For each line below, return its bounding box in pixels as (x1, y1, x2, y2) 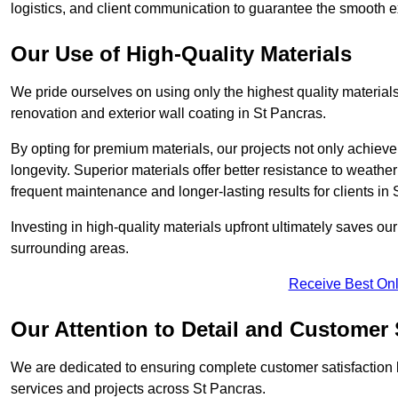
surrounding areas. (11, 240, 129, 256)
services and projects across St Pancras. (11, 380, 266, 396)
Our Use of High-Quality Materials (11, 41, 352, 66)
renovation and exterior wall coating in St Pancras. (11, 105, 326, 121)
